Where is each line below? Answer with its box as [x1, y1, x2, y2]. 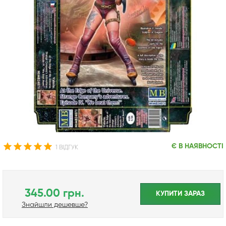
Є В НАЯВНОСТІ [171, 142, 223, 150]
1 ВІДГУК [55, 144, 78, 151]
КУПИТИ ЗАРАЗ [156, 190, 205, 197]
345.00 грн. [25, 188, 85, 199]
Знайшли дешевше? [21, 201, 88, 208]
